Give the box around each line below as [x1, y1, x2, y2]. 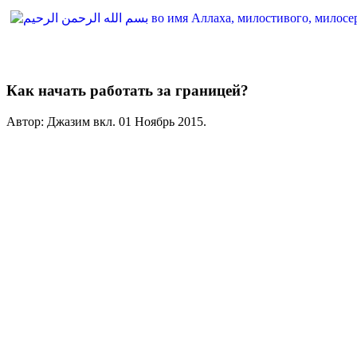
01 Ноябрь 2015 [119, 114, 203, 128]
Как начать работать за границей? [6, 82, 249, 99]
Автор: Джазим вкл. [6, 114, 119, 128]
